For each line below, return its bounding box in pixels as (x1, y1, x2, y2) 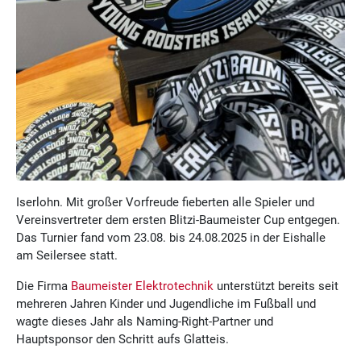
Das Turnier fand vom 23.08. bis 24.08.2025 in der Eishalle (16, 230, 326, 246)
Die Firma (16, 279, 71, 294)
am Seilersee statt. (16, 248, 118, 263)
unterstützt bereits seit (214, 279, 338, 294)
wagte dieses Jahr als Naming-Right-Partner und (16, 314, 273, 330)
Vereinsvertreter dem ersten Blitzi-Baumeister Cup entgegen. (16, 213, 340, 228)
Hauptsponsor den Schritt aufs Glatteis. (16, 332, 229, 347)
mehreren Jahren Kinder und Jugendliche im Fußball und (16, 297, 316, 312)
